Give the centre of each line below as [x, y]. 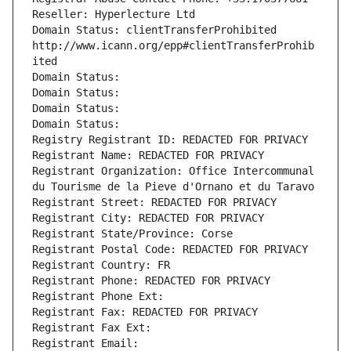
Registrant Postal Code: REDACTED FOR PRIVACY [170, 250]
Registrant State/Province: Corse [132, 234]
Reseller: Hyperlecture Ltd [114, 14]
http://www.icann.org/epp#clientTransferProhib [173, 46]
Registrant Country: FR [101, 265]
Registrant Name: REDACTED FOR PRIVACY [148, 156]
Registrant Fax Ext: [92, 328]
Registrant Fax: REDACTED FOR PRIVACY [145, 312]
